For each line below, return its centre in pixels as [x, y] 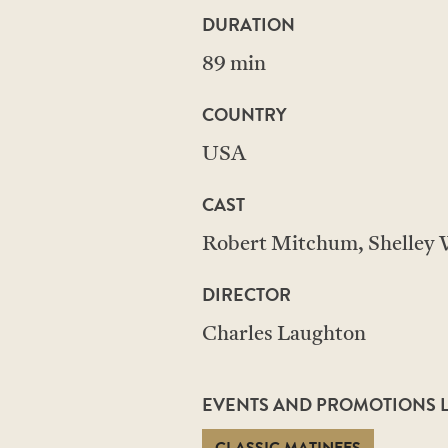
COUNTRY [244, 114]
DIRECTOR [246, 294]
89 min [234, 65]
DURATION [248, 24]
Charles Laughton [284, 335]
